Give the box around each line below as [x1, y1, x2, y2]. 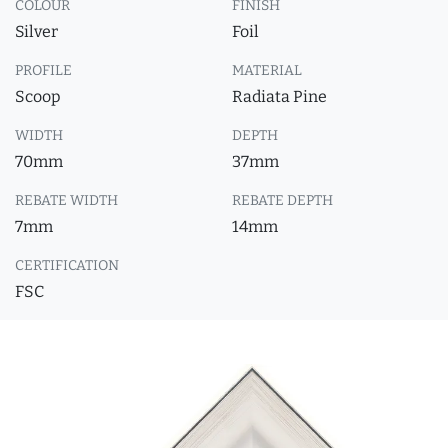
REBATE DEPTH [232, 192, 333, 209]
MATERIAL [232, 62, 302, 79]
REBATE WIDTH [15, 192, 118, 209]
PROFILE [15, 62, 72, 79]
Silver [15, 22, 58, 41]
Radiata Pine [232, 87, 327, 106]
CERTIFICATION [15, 257, 119, 274]
